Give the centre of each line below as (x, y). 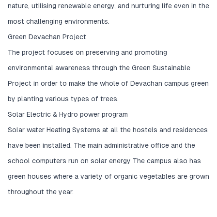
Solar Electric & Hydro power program (68, 115)
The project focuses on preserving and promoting (87, 53)
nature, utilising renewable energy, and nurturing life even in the (108, 6)
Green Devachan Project (47, 37)
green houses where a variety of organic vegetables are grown (108, 177)
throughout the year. (41, 192)
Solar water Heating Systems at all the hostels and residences (108, 130)
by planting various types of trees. (63, 99)
